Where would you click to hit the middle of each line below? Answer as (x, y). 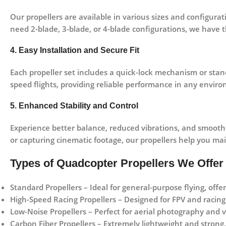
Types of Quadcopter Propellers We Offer (117, 163)
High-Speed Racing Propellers (63, 200)
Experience (31, 128)
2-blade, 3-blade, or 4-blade (80, 29)
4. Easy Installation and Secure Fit (75, 50)
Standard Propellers (46, 187)
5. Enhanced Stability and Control (74, 106)
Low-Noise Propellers (48, 212)
